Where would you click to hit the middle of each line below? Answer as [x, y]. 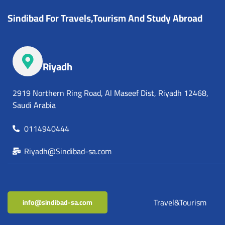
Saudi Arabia [34, 105]
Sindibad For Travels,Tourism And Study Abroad [105, 18]
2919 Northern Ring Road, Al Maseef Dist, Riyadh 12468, [110, 93]
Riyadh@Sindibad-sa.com [68, 151]
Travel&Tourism [180, 202]
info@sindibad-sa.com [58, 202]
